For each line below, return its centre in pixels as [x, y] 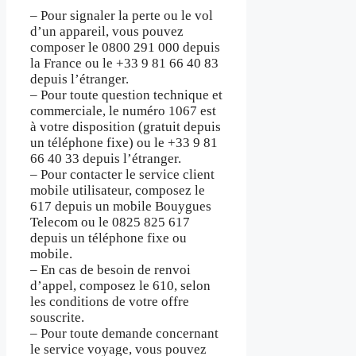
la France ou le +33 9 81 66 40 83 [124, 63]
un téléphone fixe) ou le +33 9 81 [124, 142]
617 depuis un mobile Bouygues [121, 206]
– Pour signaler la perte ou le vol [122, 15]
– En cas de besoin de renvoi [110, 269]
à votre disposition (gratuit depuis [126, 126]
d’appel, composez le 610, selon [120, 285]
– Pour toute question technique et [126, 95]
